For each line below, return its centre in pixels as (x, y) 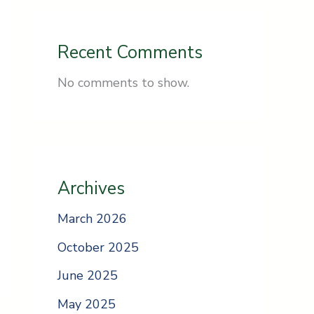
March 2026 (92, 219)
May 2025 (87, 304)
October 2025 (98, 247)
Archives (91, 189)
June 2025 (88, 276)
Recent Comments (130, 53)
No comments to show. (123, 83)
